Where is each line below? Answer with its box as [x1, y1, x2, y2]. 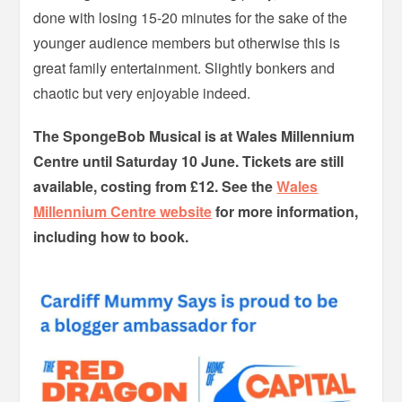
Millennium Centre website [33, 201, 213, 223]
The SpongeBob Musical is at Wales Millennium [33, 126, 355, 147]
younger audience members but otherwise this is [33, 32, 341, 54]
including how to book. [33, 226, 189, 248]
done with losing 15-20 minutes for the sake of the [33, 7, 348, 29]
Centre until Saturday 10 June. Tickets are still [33, 151, 345, 172]
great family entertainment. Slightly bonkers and [33, 57, 336, 79]
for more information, [212, 201, 359, 223]
